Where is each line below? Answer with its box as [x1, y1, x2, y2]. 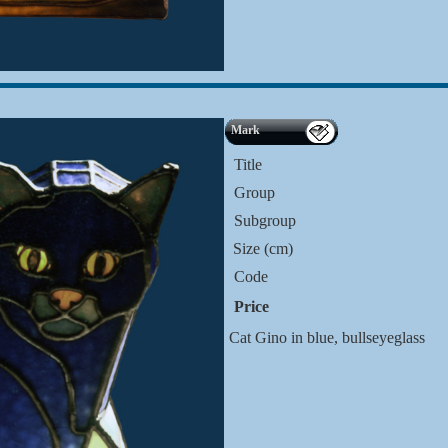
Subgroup [234, 212, 296, 229]
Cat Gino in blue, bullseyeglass [229, 329, 425, 346]
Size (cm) [229, 240, 293, 257]
